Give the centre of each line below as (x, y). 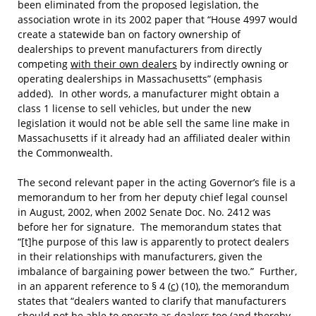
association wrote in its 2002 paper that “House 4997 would (158, 19)
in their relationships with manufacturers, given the (140, 256)
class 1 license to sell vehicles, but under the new (134, 108)
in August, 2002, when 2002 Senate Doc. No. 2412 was (144, 212)
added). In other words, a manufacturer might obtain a (148, 93)
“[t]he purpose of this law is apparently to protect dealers (153, 242)
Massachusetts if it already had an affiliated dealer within (154, 138)
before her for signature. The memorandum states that (150, 227)
